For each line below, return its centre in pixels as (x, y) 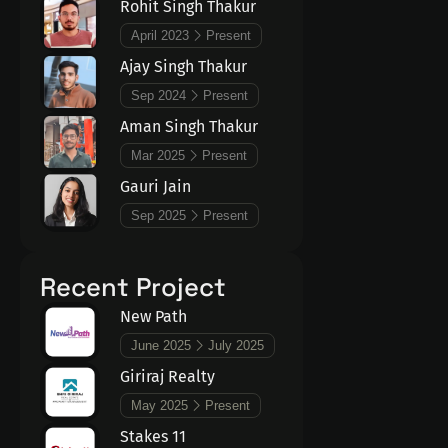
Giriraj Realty (167, 377)
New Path (153, 317)
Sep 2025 (158, 216)
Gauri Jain (155, 187)
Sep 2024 (158, 96)
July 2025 (236, 346)
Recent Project (133, 287)
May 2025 (159, 406)
